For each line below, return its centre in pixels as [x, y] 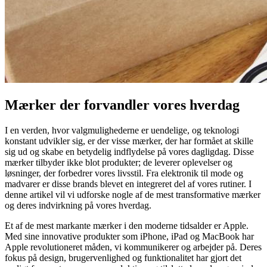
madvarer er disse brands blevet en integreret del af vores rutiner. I [128, 184]
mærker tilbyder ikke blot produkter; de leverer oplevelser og [119, 162]
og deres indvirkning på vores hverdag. [78, 205]
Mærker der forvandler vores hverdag [122, 105]
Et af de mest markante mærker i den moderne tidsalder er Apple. [127, 225]
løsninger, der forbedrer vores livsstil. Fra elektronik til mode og [124, 173]
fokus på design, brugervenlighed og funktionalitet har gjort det [123, 257]
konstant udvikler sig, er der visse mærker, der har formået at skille [129, 141]
